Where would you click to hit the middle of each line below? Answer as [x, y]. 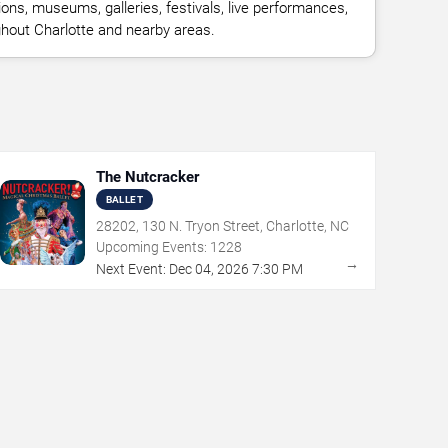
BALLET [124, 199]
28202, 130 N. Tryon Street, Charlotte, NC [222, 226]
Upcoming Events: [151, 247]
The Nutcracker [147, 177]
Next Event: [130, 269]
